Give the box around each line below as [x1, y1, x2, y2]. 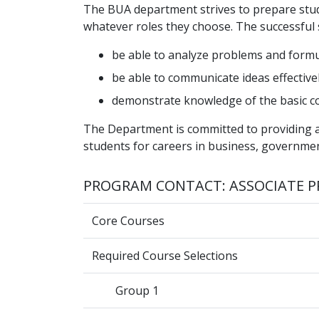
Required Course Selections [92, 248, 238, 264]
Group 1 [115, 283, 159, 299]
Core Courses [92, 213, 164, 229]
